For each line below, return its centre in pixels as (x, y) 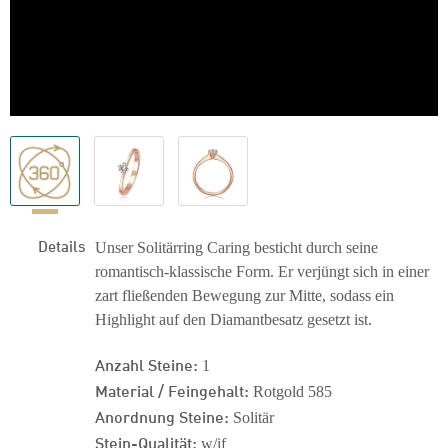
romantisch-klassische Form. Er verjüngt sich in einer (262, 271)
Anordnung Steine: (162, 415)
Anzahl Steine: (146, 363)
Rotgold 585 (290, 391)
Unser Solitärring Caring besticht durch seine (236, 247)
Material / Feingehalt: (172, 389)
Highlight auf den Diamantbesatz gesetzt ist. (233, 319)
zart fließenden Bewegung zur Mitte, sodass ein (244, 295)
